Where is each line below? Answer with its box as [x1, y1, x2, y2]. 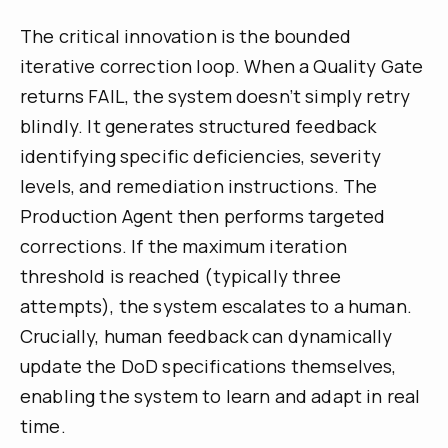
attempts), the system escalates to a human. [20, 294, 412, 319]
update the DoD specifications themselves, [20, 354, 397, 379]
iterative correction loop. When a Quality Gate [20, 54, 424, 79]
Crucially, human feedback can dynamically [20, 324, 393, 349]
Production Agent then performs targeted [20, 204, 386, 229]
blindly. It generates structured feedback [20, 114, 377, 139]
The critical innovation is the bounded [20, 24, 352, 49]
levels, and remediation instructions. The [20, 174, 378, 199]
